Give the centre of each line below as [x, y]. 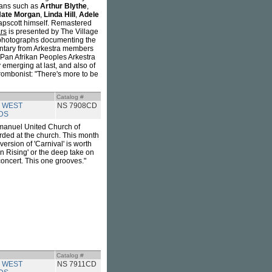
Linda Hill [59, 15]
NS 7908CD [77, 106]
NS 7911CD [77, 264]
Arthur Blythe [63, 6]
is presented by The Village [53, 32]
